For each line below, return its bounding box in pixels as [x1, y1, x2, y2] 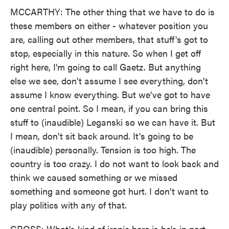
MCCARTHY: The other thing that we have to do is [10, 5, 215, 18]
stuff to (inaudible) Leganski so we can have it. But [10, 116, 215, 128]
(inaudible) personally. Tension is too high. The [10, 143, 196, 156]
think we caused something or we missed [10, 171, 177, 184]
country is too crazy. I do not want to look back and [10, 157, 219, 170]
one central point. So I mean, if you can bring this [10, 102, 208, 114]
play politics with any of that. [10, 198, 127, 211]
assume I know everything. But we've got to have [10, 88, 210, 101]
